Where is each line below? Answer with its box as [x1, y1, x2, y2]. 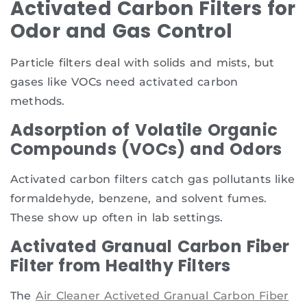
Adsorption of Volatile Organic [10, 118, 278, 141]
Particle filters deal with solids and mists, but [10, 56, 275, 69]
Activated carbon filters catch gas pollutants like [10, 172, 295, 186]
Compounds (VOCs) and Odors [10, 137, 282, 160]
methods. [10, 94, 65, 108]
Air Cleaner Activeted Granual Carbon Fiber [35, 289, 289, 303]
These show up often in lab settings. [10, 210, 223, 224]
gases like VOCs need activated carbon [10, 75, 238, 88]
